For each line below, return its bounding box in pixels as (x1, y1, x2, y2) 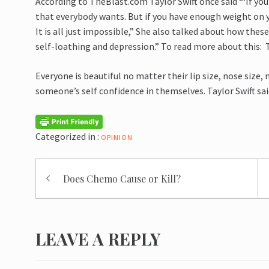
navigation (35, 179, 131, 205)
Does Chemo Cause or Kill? (63, 172, 181, 185)
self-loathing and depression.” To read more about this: (35, 40, 266, 53)
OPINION (101, 132, 133, 142)
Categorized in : (35, 130, 100, 142)
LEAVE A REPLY (35, 227, 161, 250)
